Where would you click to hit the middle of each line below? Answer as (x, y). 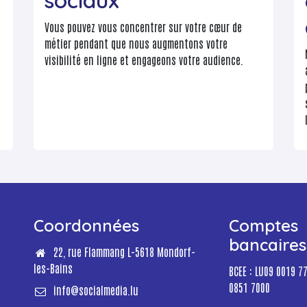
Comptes (263, 226)
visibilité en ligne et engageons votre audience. (144, 60)
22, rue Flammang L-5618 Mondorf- (124, 252)
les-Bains (53, 268)
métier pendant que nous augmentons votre (136, 44)
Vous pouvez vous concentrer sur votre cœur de (143, 27)
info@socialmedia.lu (96, 290)
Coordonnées (86, 226)
